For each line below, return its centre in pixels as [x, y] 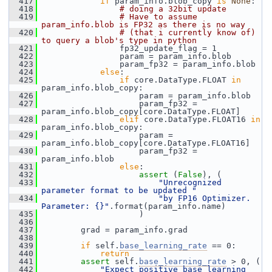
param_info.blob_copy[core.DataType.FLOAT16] [146, 143]
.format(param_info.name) [168, 206]
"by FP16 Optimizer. [205, 198]
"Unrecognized [190, 182]
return [115, 253]
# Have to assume [158, 17]
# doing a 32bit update [173, 9]
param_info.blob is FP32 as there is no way [143, 25]
